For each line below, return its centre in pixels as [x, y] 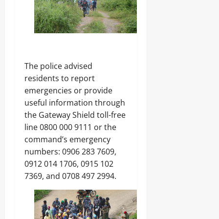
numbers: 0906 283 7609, [70, 151]
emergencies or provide [68, 90]
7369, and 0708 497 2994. [70, 176]
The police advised [58, 66]
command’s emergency [67, 139]
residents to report [60, 78]
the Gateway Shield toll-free [75, 115]
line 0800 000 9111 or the [70, 127]
